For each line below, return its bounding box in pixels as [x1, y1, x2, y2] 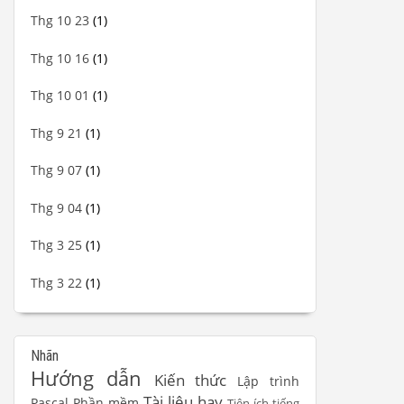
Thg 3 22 [31, 273, 82, 291]
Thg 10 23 [31, 12, 89, 30]
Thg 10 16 [31, 49, 89, 67]
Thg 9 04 [31, 198, 82, 216]
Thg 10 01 [31, 87, 89, 105]
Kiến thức [153, 370, 238, 391]
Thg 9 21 [31, 124, 82, 142]
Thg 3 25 [31, 236, 82, 254]
